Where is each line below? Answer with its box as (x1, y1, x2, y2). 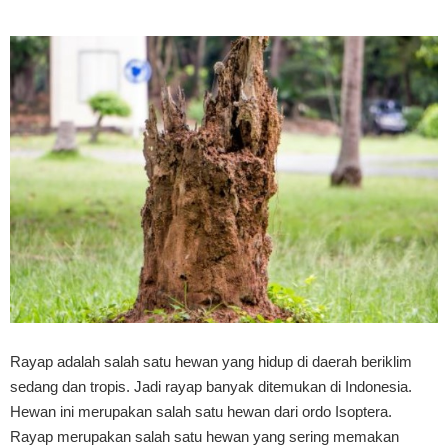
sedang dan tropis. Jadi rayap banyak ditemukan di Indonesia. (10, 378, 412, 395)
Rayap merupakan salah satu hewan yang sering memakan (10, 428, 399, 445)
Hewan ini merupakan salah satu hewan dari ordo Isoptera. (10, 403, 392, 420)
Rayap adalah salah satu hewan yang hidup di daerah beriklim (10, 353, 412, 370)
